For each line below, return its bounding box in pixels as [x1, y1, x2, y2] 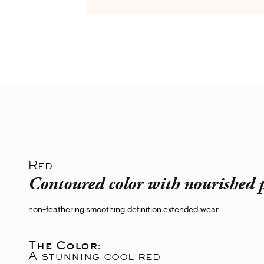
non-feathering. [28, 204, 86, 217]
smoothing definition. [86, 204, 163, 217]
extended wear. [163, 204, 220, 217]
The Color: [28, 238, 101, 253]
